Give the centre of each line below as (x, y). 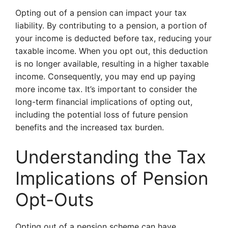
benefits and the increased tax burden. (90, 127)
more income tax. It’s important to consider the (106, 89)
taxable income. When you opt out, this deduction (111, 51)
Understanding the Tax (111, 157)
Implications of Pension (112, 178)
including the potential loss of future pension (102, 115)
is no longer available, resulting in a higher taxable (112, 64)
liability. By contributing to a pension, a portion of (111, 25)
